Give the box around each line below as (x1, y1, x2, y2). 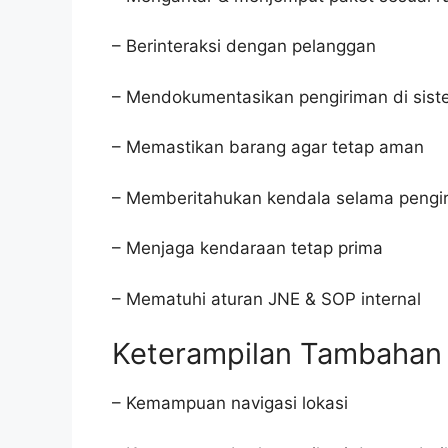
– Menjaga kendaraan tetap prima (112, 238, 383, 258)
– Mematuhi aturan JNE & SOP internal (112, 288, 421, 309)
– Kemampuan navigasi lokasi (112, 393, 348, 413)
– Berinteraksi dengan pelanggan (112, 36, 376, 56)
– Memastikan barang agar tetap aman (112, 137, 424, 157)
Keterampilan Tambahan (112, 336, 442, 371)
